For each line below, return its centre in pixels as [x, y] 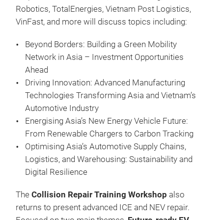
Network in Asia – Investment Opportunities [104, 57]
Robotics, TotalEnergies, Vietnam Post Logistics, [103, 9]
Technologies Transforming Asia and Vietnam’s [110, 96]
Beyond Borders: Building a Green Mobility [101, 44]
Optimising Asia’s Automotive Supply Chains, [106, 147]
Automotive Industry [62, 108]
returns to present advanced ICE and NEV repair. [103, 207]
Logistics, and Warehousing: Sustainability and [109, 159]
